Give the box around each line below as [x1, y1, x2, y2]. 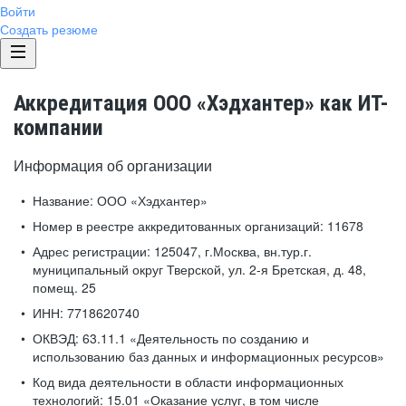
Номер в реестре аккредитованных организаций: [33, 217, 324, 235]
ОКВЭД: [33, 329, 79, 347]
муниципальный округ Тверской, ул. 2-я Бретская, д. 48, [33, 260, 366, 278]
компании [14, 115, 103, 140]
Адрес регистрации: [33, 242, 150, 260]
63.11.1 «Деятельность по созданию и [79, 329, 309, 347]
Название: [33, 191, 93, 209]
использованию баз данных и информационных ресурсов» [33, 347, 384, 365]
